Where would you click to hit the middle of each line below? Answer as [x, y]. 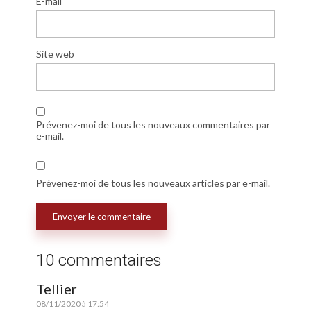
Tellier [57, 288]
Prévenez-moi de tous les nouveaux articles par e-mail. [153, 183]
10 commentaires [99, 261]
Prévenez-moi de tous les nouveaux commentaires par [153, 125]
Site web [55, 54]
